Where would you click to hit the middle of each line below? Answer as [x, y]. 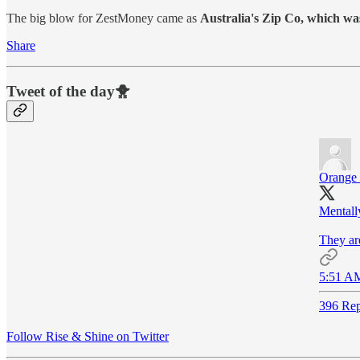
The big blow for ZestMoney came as [103, 18]
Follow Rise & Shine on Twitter [88, 336]
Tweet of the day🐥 [68, 91]
